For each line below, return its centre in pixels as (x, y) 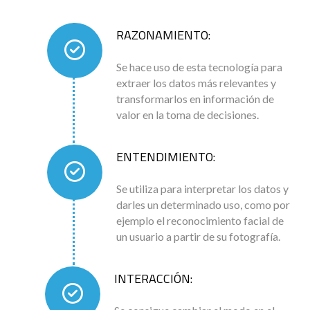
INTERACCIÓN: (153, 279)
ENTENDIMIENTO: (166, 157)
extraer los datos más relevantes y (196, 83)
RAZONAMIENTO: (163, 35)
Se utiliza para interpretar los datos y (202, 189)
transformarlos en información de (195, 99)
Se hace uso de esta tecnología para (199, 67)
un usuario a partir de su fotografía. (198, 237)
